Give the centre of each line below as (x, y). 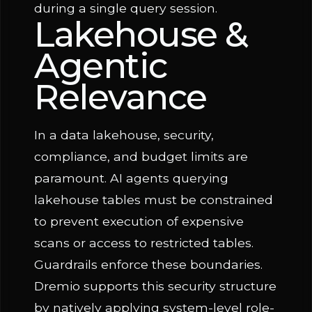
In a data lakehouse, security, (124, 135)
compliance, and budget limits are (141, 156)
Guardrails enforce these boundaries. (148, 264)
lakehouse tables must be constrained (154, 200)
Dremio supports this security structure (155, 286)
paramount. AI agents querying (131, 178)
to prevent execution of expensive (139, 221)
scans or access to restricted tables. (144, 243)
